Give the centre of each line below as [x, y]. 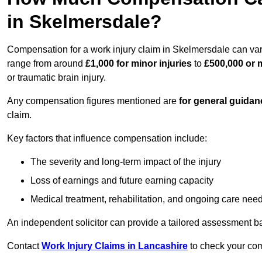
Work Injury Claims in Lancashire [115, 246]
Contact [24, 246]
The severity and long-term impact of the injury [126, 162]
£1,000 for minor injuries [139, 64]
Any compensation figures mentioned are [93, 101]
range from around [46, 64]
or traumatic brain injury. [56, 78]
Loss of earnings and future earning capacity [122, 181]
